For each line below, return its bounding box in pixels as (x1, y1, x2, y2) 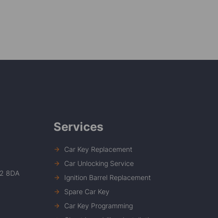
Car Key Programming (64, 201, 133, 210)
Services (53, 120, 103, 134)
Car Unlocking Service (64, 159, 134, 168)
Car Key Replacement (64, 145, 133, 154)
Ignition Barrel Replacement (64, 173, 151, 182)
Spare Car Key (64, 187, 110, 196)
